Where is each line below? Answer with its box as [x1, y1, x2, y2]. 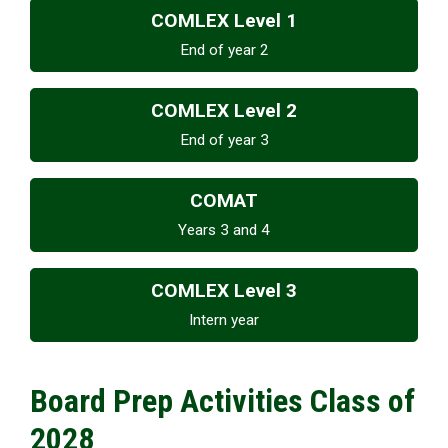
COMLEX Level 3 [151, 278, 297, 302]
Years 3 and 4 [178, 220, 270, 239]
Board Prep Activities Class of [30, 381, 415, 420]
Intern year [189, 310, 259, 329]
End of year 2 [179, 40, 269, 59]
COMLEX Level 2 [151, 98, 297, 122]
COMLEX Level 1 [151, 8, 297, 32]
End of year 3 [179, 130, 269, 149]
